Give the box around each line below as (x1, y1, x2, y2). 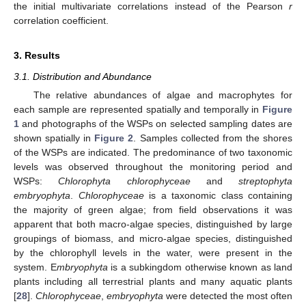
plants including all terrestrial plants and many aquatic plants (14, 276, 292, 288)
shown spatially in (14, 133, 95, 144)
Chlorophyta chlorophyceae (58, 176, 191, 187)
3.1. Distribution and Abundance (14, 71, 152, 83)
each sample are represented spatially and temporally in (14, 104, 262, 115)
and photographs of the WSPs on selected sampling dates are (19, 118, 292, 130)
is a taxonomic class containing (143, 190, 292, 201)
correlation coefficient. (14, 15, 109, 27)
